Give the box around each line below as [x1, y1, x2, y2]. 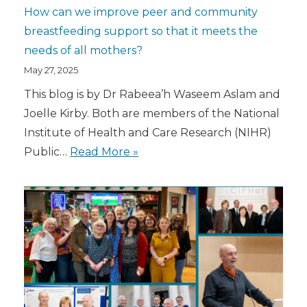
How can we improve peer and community [24, 5, 258, 19]
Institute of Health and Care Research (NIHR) [24, 125, 271, 139]
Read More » [70, 145, 138, 158]
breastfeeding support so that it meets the [24, 24, 258, 38]
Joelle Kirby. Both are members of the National [24, 106, 280, 120]
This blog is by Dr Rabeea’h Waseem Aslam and [24, 87, 280, 101]
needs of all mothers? [24, 43, 143, 57]
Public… [24, 145, 70, 158]
